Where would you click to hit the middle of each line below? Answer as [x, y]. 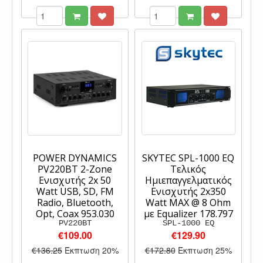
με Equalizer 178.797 [188, 214]
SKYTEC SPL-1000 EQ [188, 158]
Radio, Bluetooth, [75, 203]
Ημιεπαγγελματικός [188, 181]
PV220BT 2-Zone [75, 169]
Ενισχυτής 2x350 [188, 192]
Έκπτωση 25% [205, 250]
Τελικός [188, 169]
